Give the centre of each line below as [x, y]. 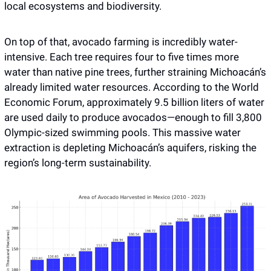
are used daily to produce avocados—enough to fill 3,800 [133, 117]
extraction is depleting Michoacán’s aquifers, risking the [130, 147]
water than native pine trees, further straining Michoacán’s [135, 72]
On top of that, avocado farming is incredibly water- [121, 41]
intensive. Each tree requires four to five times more [122, 57]
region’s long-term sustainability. [78, 162]
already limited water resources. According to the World [132, 87]
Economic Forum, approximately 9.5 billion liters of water [134, 102]
